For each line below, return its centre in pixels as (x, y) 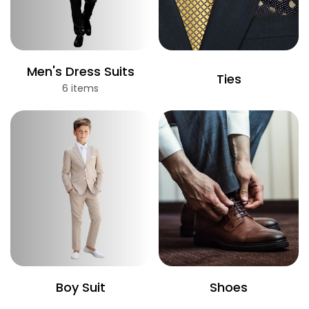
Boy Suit (80, 287)
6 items (80, 89)
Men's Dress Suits (80, 72)
